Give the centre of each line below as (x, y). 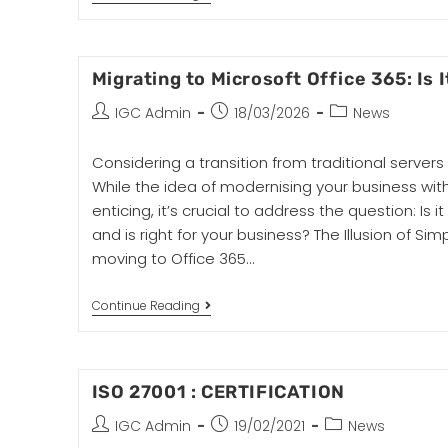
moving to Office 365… (172, 258)
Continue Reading (145, 305)
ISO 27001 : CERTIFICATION (218, 392)
